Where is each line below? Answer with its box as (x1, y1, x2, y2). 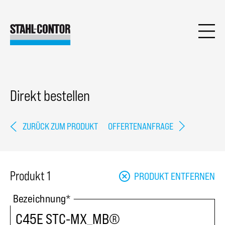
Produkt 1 (10, 169, 50, 183)
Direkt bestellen (10, 87, 90, 104)
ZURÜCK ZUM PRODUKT (22, 121, 98, 132)
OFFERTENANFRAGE (107, 121, 173, 132)
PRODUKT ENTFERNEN (134, 170, 215, 182)
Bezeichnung (13, 192, 66, 205)
